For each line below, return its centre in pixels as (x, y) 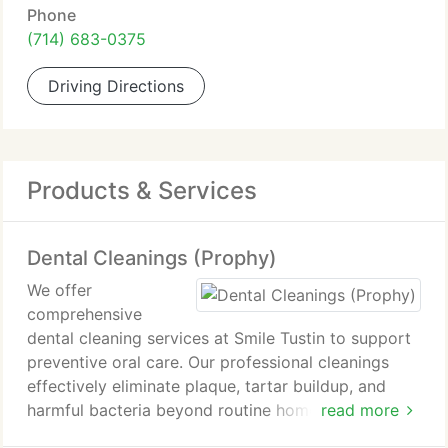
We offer (59, 290)
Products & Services (142, 190)
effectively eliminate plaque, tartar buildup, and (206, 386)
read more (359, 410)
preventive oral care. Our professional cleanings (208, 362)
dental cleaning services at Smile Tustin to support (219, 338)
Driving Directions (116, 86)
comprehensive (84, 314)
